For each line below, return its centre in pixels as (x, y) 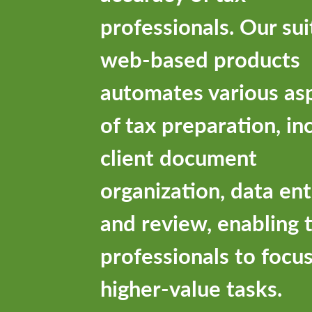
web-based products (200, 58)
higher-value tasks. (191, 287)
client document (179, 156)
